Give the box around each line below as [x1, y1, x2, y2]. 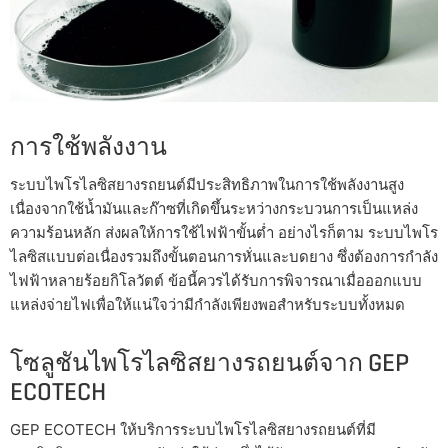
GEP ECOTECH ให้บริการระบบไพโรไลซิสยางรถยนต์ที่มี [10, 420, 376, 440]
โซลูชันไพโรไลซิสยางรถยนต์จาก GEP [10, 347, 409, 379]
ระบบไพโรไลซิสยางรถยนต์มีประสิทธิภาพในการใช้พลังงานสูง [10, 175, 404, 195]
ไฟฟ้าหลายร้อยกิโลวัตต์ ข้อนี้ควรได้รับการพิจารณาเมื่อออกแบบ [10, 271, 422, 291]
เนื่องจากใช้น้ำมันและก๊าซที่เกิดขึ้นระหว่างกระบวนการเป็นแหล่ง [10, 199, 418, 219]
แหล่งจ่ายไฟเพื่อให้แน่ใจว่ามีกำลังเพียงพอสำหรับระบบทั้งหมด [10, 295, 405, 315]
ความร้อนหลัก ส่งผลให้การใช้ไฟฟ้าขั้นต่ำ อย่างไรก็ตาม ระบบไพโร [10, 223, 438, 243]
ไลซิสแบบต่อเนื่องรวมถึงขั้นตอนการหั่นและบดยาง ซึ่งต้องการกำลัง [10, 247, 438, 267]
